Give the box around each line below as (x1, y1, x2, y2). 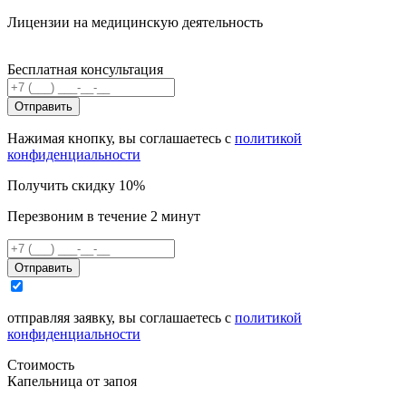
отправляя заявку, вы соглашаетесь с (7, 309, 235, 325)
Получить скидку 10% (7, 177, 145, 193)
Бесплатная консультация (7, 61, 163, 77)
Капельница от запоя (7, 372, 137, 389)
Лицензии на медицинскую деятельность (7, 14, 263, 30)
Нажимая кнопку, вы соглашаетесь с (7, 130, 235, 146)
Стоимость (7, 356, 74, 372)
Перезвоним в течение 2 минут (7, 208, 200, 224)
